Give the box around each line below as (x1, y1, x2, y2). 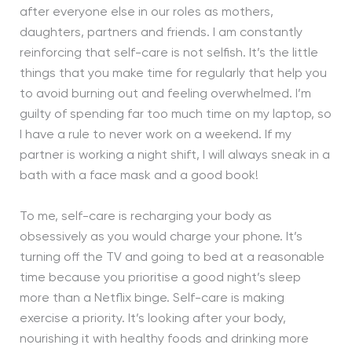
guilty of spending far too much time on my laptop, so (19, 108, 332, 122)
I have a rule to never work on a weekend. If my (19, 129, 291, 142)
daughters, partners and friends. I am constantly (19, 27, 302, 40)
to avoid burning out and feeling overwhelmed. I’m (19, 88, 311, 101)
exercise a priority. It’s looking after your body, (19, 312, 286, 325)
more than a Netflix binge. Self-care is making (19, 291, 284, 305)
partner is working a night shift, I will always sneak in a (19, 149, 330, 163)
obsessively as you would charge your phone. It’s (19, 230, 302, 244)
